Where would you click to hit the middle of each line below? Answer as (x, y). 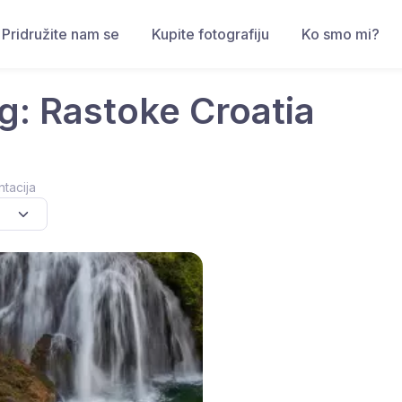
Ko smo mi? (341, 34)
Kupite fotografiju (210, 34)
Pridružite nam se (61, 34)
